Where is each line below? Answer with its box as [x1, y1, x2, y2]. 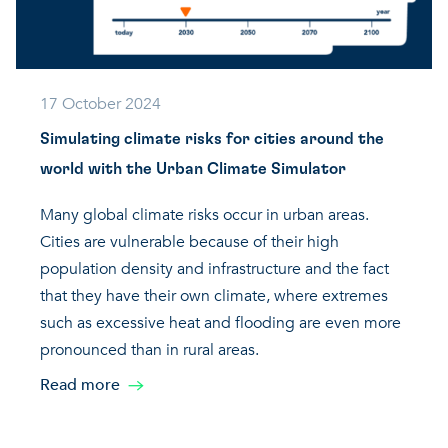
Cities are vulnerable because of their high [40, 230, 339, 253]
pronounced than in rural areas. [40, 338, 259, 361]
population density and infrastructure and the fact [40, 257, 389, 280]
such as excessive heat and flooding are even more [40, 311, 401, 334]
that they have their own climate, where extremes [40, 284, 388, 307]
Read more [40, 373, 120, 396]
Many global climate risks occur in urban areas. [40, 203, 369, 226]
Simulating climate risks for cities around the [40, 130, 384, 147]
